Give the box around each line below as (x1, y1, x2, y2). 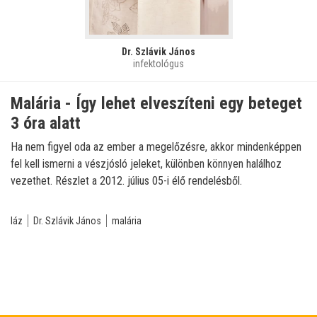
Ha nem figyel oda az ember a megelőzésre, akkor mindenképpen (11, 139, 301, 154)
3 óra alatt (11, 113, 81, 133)
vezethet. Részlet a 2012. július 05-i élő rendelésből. (11, 173, 242, 188)
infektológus (133, 57, 184, 69)
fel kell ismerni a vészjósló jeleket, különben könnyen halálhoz (11, 156, 282, 171)
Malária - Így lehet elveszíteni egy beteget (11, 93, 302, 113)
